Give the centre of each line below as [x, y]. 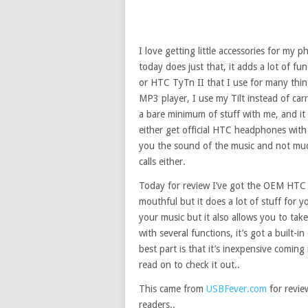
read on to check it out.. [189, 265]
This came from [173, 289]
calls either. [162, 162]
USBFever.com [236, 289]
